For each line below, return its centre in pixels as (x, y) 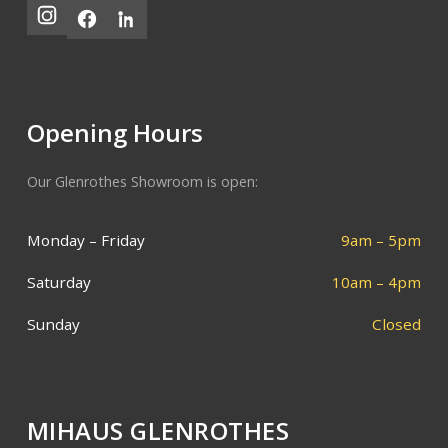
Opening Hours (114, 133)
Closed (397, 324)
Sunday (53, 324)
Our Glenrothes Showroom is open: (142, 182)
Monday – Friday (85, 240)
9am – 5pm (381, 240)
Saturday (58, 282)
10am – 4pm (377, 282)
